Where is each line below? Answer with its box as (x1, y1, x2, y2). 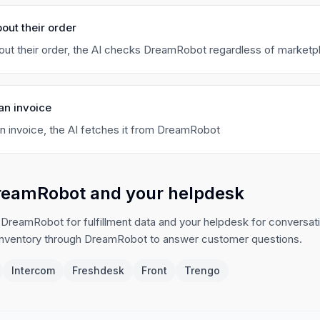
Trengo (184, 264, 220, 276)
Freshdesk (72, 264, 124, 276)
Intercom (11, 264, 55, 276)
